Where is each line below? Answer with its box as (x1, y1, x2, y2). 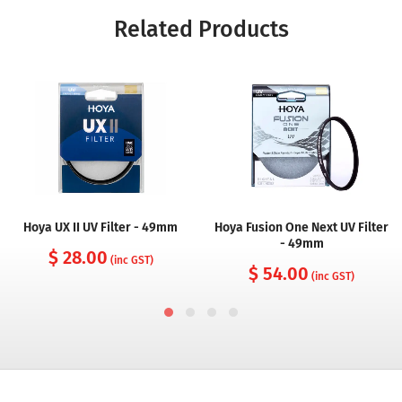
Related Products (113, 16, 289, 44)
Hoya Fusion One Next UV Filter (214, 220, 389, 236)
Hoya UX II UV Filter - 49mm (23, 220, 178, 236)
